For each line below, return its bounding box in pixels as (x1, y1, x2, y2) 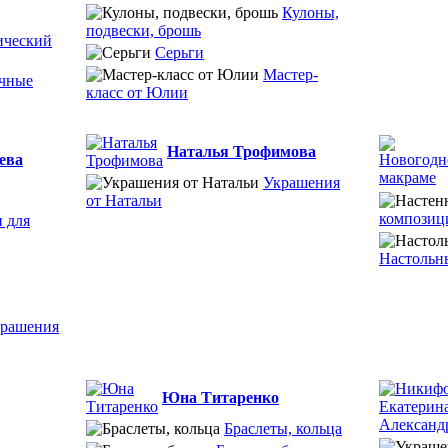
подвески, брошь (86, 22, 201, 39)
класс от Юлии (86, 84, 188, 101)
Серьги (155, 44, 204, 61)
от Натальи (86, 192, 162, 209)
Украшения (263, 174, 340, 191)
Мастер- (263, 66, 318, 83)
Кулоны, (282, 4, 339, 21)
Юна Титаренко (162, 389, 279, 406)
